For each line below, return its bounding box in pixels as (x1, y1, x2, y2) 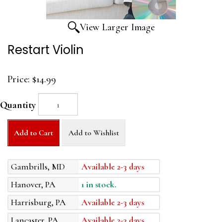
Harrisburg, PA (11, 197, 66, 208)
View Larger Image (79, 21, 155, 34)
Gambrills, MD (11, 161, 65, 172)
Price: (7, 73, 30, 86)
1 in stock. (81, 179, 117, 190)
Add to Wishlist (68, 128, 119, 138)
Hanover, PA (11, 179, 55, 190)
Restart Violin (7, 42, 84, 58)
